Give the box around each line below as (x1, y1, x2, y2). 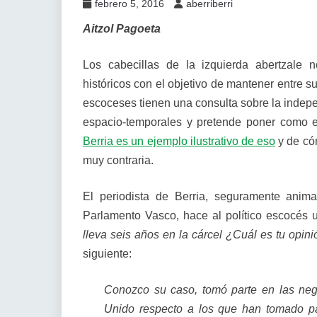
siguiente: (83, 248, 132, 260)
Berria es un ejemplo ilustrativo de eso (83, 135, 276, 147)
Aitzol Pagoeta (83, 23, 161, 35)
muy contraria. (83, 154, 154, 166)
